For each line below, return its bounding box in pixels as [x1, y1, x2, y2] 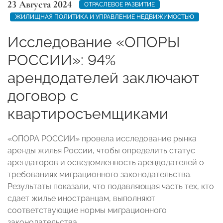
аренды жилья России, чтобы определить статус [7, 145, 195, 155]
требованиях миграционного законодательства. [7, 169, 192, 179]
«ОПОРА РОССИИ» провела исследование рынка [7, 133, 197, 143]
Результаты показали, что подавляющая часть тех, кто [7, 181, 214, 191]
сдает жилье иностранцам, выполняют [7, 193, 155, 203]
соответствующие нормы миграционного [7, 205, 167, 215]
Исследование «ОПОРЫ [7, 33, 180, 51]
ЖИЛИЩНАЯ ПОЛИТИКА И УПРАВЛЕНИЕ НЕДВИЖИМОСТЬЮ [15, 13, 194, 20]
